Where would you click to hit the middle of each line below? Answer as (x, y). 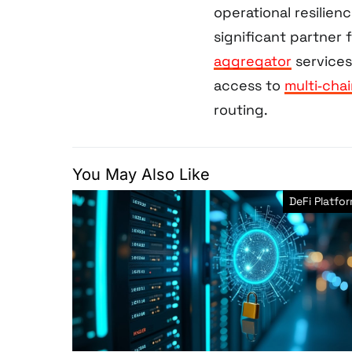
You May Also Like (141, 175)
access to (249, 86)
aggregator (253, 61)
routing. (241, 110)
